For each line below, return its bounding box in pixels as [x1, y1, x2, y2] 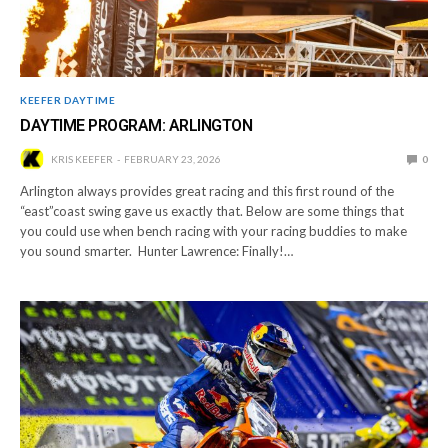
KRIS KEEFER [51, 152, 113, 165]
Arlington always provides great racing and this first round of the [20, 182, 395, 199]
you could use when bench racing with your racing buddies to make [20, 222, 408, 239]
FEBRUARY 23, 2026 [124, 152, 221, 165]
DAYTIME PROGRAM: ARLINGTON [20, 115, 253, 135]
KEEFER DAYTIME [20, 93, 115, 106]
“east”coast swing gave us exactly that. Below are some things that [20, 202, 405, 219]
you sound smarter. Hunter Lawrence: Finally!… [20, 242, 294, 259]
